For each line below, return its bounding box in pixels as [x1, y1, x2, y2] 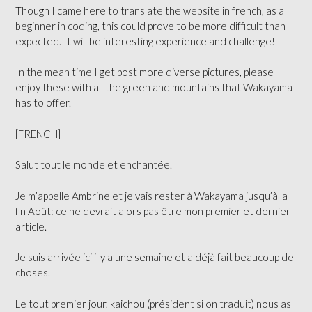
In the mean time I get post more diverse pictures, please [15, 65, 274, 79]
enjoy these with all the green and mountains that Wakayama [15, 81, 292, 94]
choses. [15, 266, 50, 279]
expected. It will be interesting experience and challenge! [15, 34, 275, 47]
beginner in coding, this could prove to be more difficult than [15, 19, 286, 32]
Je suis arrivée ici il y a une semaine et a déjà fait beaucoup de [15, 251, 294, 264]
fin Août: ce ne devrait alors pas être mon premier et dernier [15, 204, 290, 217]
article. [15, 219, 47, 233]
